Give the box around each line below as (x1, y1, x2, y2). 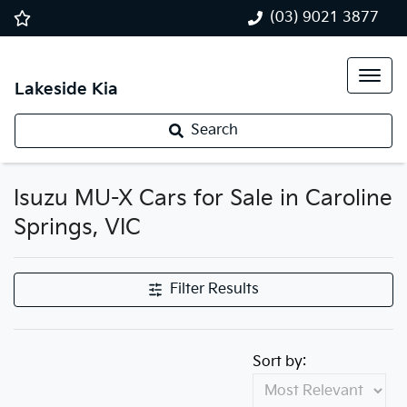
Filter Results (170, 281, 259, 298)
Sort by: (253, 353, 306, 371)
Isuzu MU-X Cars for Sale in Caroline (14, 185, 392, 212)
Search (191, 122, 238, 139)
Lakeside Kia (15, 80, 118, 99)
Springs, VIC (14, 214, 141, 241)
